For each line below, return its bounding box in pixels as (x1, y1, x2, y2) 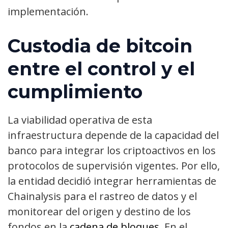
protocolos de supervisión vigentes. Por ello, (8, 159, 220, 173)
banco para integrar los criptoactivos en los (8, 144, 216, 158)
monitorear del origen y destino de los (8, 205, 191, 219)
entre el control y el (8, 58, 195, 80)
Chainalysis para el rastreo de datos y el (8, 189, 197, 204)
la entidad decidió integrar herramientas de (8, 174, 216, 188)
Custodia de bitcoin (8, 35, 192, 58)
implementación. (8, 5, 89, 19)
